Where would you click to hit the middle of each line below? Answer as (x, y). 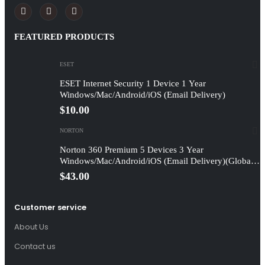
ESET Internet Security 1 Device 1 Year (132, 83)
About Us (31, 227)
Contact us (35, 247)
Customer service (50, 208)
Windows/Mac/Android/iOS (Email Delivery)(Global (156, 161)
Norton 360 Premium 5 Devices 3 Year (131, 149)
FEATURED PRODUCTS (64, 37)
